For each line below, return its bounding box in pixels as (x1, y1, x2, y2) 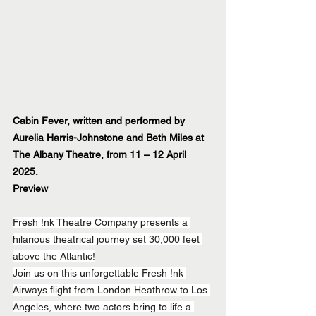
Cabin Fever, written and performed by (13, 114, 188, 126)
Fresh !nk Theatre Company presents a (13, 216, 190, 228)
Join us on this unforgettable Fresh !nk (13, 267, 186, 279)
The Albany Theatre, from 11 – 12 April (13, 148, 189, 160)
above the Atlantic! (13, 250, 95, 262)
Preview (13, 182, 48, 194)
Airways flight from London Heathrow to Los (13, 284, 210, 296)
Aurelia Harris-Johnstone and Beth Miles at (13, 131, 207, 143)
